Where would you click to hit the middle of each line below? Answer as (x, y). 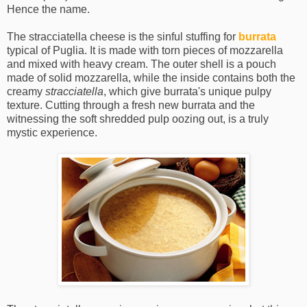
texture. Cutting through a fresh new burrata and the (131, 106)
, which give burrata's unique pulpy (187, 92)
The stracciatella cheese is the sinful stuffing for (123, 37)
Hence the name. (48, 10)
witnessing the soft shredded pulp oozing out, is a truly (138, 119)
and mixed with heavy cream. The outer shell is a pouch (142, 64)
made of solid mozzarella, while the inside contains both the (151, 78)
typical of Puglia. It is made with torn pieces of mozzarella (145, 51)
